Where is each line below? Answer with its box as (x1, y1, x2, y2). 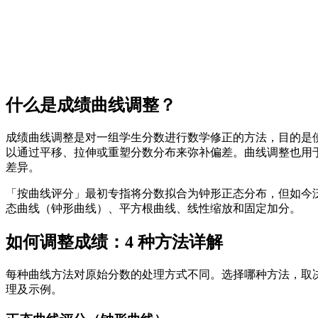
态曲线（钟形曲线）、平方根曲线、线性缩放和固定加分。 (6, 202, 301, 215)
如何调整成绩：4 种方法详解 (6, 233, 223, 252)
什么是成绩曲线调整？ (6, 96, 176, 115)
